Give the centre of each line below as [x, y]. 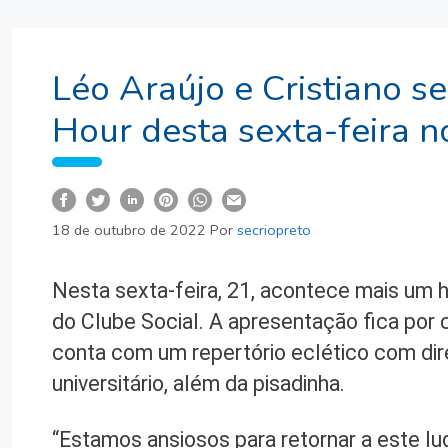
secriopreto [274, 229]
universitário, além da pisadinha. [198, 383]
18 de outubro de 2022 [129, 229]
